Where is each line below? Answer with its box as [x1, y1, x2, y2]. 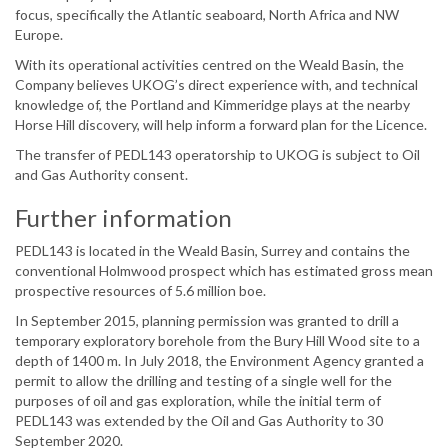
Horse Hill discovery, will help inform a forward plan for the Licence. [15, 116, 427, 134]
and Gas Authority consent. [15, 166, 188, 184]
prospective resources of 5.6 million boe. [15, 282, 266, 300]
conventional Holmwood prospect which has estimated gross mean [15, 262, 433, 280]
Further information [15, 203, 232, 233]
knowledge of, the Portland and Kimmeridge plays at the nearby [15, 96, 410, 114]
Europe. [15, 26, 63, 44]
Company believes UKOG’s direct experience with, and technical [15, 76, 418, 94]
